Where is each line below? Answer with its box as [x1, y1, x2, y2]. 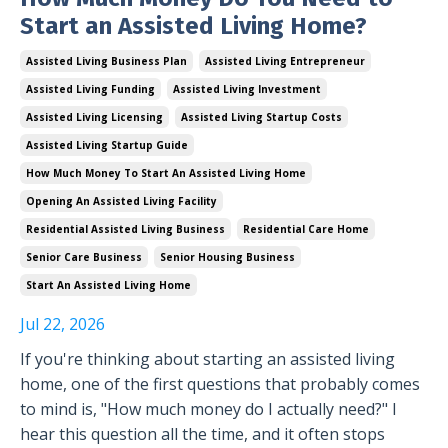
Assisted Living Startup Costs [181, 109, 342, 124]
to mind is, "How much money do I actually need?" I [20, 397, 397, 420]
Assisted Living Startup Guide [26, 137, 188, 152]
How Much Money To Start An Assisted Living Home [26, 165, 306, 180]
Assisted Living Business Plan [26, 53, 187, 68]
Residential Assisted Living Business [26, 221, 225, 236]
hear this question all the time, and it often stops [20, 422, 385, 445]
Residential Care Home [243, 221, 369, 236]
